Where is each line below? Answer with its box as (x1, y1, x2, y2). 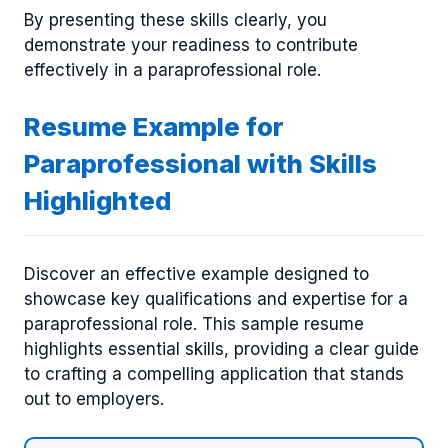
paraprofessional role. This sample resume (24, 313, 364, 334)
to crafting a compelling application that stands (24, 363, 404, 384)
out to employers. (24, 388, 164, 409)
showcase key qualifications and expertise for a (24, 288, 408, 309)
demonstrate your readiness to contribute (24, 34, 358, 55)
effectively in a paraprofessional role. (24, 59, 321, 80)
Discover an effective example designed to (24, 263, 369, 284)
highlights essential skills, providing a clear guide (24, 338, 419, 359)
